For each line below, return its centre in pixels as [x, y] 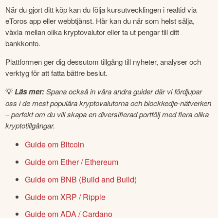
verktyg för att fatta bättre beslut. [57, 73]
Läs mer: [30, 92]
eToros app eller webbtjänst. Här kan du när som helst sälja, [100, 20]
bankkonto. [24, 43]
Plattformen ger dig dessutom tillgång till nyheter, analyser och [103, 61]
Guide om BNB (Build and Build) [81, 179]
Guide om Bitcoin [55, 145]
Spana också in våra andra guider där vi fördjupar [123, 91]
